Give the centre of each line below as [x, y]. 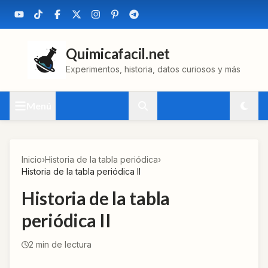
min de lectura [63, 244]
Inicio [32, 159]
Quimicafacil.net [118, 54]
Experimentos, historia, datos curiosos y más [153, 69]
